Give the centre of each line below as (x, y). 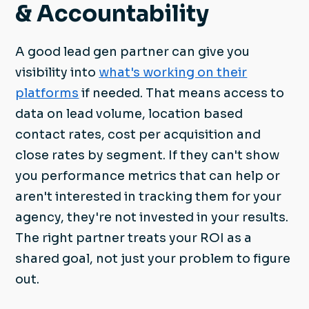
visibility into (57, 72)
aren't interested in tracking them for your (149, 196)
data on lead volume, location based (129, 113)
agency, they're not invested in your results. (152, 217)
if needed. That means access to (182, 93)
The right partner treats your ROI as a (134, 238)
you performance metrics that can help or (148, 176)
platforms (47, 93)
